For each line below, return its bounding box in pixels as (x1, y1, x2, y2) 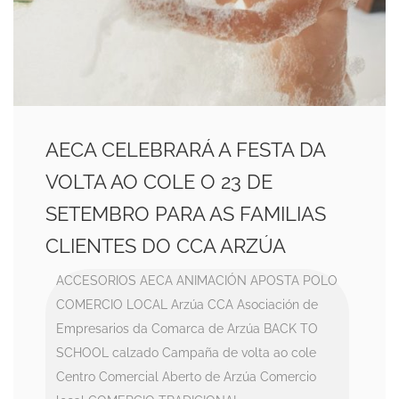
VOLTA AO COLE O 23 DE (45, 170, 273, 193)
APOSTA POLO (250, 273, 338, 288)
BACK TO (264, 322, 318, 336)
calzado (112, 346, 159, 360)
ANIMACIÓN (176, 273, 247, 288)
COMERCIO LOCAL (56, 297, 167, 312)
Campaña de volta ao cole (162, 346, 316, 360)
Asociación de (237, 297, 318, 312)
